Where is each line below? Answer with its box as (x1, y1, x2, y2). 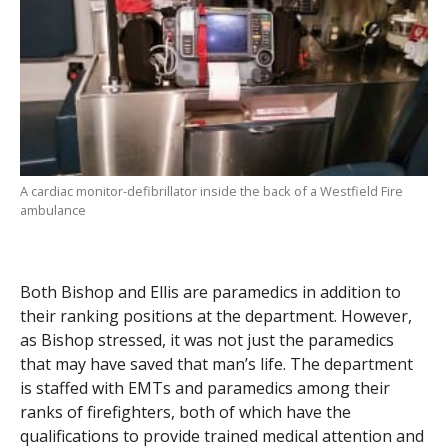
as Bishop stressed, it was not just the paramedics (19, 328, 394, 351)
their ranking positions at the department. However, (19, 304, 412, 327)
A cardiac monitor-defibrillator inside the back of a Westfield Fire (19, 181, 403, 200)
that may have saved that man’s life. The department (19, 352, 413, 375)
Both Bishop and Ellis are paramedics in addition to (19, 280, 401, 303)
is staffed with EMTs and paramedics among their (19, 376, 390, 399)
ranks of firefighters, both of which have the (19, 400, 351, 423)
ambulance (19, 200, 86, 219)
